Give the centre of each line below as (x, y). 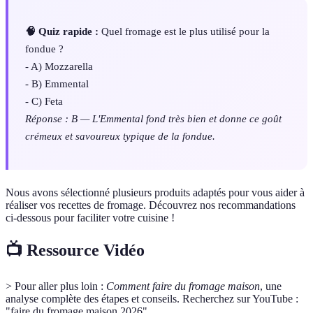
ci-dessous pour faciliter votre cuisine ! (90, 217)
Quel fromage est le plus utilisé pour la (184, 31)
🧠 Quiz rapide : (62, 31)
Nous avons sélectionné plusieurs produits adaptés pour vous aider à (155, 192)
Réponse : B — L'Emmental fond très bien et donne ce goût (153, 119)
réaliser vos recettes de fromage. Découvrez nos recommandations (151, 205)
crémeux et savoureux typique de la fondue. (120, 136)
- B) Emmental (57, 84)
